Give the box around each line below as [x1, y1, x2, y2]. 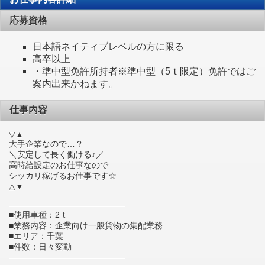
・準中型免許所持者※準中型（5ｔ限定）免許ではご [33, 66, 256, 77]
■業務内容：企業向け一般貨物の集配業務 [9, 220, 163, 230]
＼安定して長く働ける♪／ [9, 149, 104, 159]
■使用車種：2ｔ [9, 209, 68, 219]
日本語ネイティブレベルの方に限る [33, 41, 184, 52]
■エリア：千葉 [9, 231, 63, 241]
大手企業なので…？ [9, 138, 83, 148]
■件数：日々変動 [9, 241, 72, 251]
